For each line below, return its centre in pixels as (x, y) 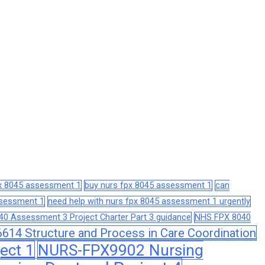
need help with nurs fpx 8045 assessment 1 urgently (149, 201)
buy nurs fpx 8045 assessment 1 (148, 185)
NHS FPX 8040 (223, 217)
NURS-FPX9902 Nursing (121, 250)
